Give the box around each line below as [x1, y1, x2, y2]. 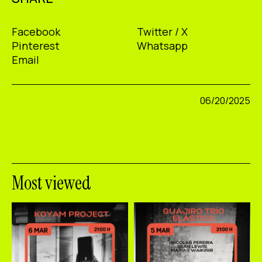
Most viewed [12, 170, 91, 195]
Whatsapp [137, 38, 188, 53]
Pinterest [12, 38, 60, 53]
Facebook [12, 24, 60, 39]
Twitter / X [137, 24, 188, 39]
